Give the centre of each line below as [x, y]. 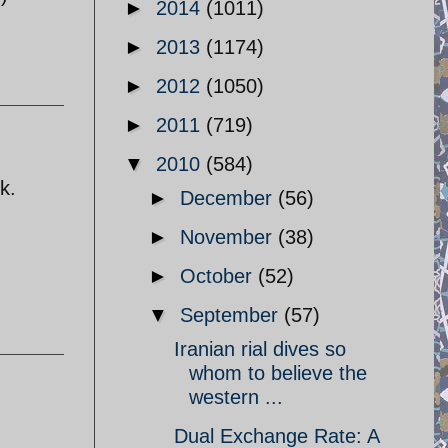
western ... [236, 397]
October [219, 276]
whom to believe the [278, 373]
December [229, 198]
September [232, 315]
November [229, 237]
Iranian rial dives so [260, 349]
